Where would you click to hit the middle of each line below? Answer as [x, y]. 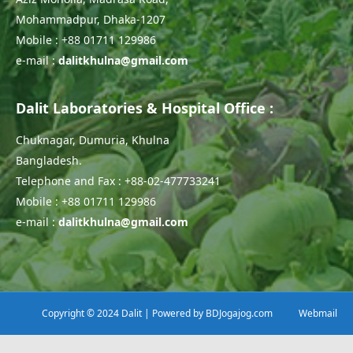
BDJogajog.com [239, 313]
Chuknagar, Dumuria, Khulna [93, 139]
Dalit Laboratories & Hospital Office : [145, 108]
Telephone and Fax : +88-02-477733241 [118, 180]
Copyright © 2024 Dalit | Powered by [124, 313]
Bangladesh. [49, 160]
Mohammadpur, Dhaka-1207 [91, 19]
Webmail [318, 313]
